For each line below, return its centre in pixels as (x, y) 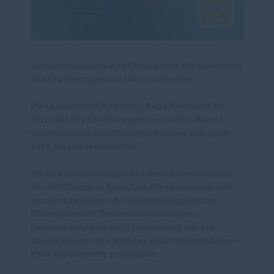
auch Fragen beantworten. (84, 146)
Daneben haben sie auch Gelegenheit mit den (123, 227)
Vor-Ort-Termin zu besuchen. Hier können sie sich (132, 187)
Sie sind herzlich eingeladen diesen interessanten (132, 173)
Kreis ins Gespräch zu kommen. (95, 254)
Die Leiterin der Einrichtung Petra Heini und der (128, 106)
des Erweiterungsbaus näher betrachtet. (113, 79)
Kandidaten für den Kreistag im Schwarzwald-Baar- (136, 241)
